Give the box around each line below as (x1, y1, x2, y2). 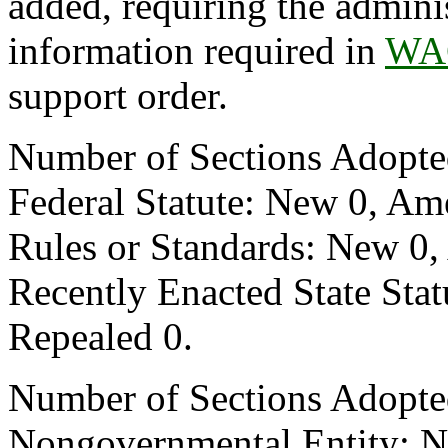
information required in (8, 29, 385, 72)
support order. (8, 74, 228, 117)
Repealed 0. (8, 315, 193, 358)
